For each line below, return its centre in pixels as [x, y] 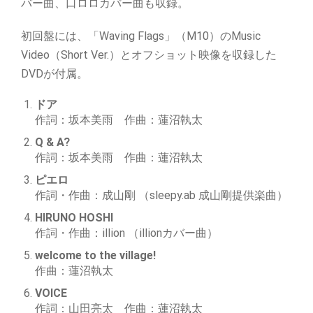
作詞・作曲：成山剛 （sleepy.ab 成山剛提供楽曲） [161, 195]
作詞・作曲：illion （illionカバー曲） [126, 233]
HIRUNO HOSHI [74, 218]
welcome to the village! [95, 255]
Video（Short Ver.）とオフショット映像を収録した [149, 55]
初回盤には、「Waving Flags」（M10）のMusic [141, 36]
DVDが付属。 [54, 74]
